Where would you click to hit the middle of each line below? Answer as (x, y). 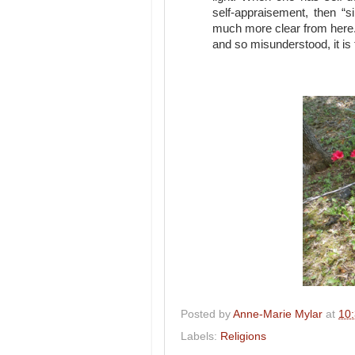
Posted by (207, 314)
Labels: (200, 336)
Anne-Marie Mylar (278, 314)
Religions (243, 336)
